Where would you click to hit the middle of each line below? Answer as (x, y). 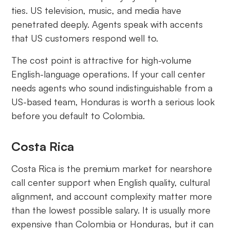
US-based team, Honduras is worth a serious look (113, 102)
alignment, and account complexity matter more (112, 196)
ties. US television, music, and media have (97, 11)
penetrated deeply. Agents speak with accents (107, 24)
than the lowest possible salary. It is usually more (111, 210)
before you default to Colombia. (78, 116)
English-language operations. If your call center (109, 74)
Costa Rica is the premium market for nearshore (112, 169)
